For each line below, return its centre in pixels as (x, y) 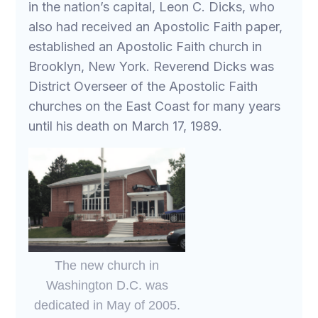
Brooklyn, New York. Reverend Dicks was (152, 66)
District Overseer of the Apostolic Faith (143, 86)
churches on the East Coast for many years (155, 106)
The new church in (107, 265)
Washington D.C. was (107, 285)
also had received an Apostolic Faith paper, (156, 26)
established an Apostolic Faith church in (146, 46)
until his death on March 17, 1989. (126, 126)
